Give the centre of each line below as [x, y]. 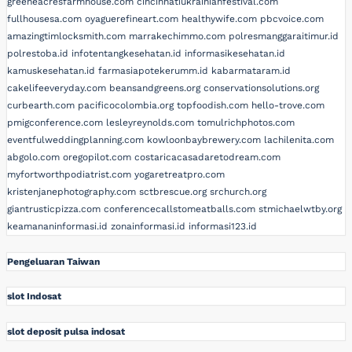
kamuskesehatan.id [51, 71]
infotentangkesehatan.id [126, 54]
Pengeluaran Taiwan [53, 261]
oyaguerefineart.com [132, 19]
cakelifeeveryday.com [57, 88]
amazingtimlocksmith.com [66, 37]
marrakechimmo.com [177, 37]
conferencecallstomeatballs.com [180, 209]
